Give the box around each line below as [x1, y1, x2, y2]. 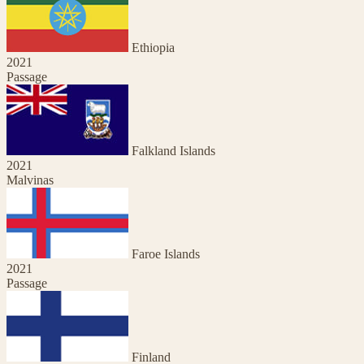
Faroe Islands [132, 246, 200, 261]
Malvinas [6, 172, 54, 187]
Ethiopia [132, 40, 175, 54]
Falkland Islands [132, 143, 215, 158]
